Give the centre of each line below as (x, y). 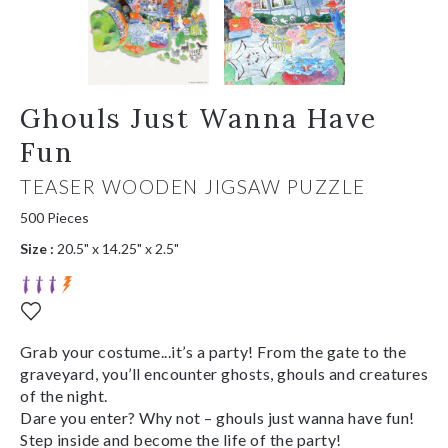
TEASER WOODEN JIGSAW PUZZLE (193, 186)
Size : (37, 248)
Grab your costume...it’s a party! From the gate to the (213, 351)
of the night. (64, 395)
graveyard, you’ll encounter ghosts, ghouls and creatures (224, 373)
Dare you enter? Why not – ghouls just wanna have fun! (217, 417)
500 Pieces (54, 217)
